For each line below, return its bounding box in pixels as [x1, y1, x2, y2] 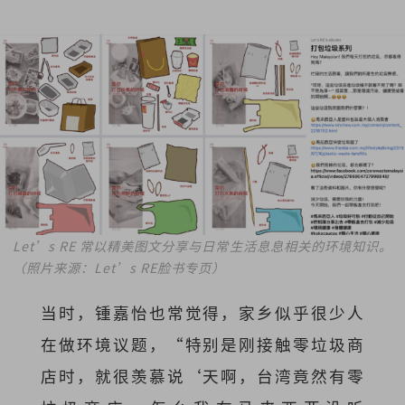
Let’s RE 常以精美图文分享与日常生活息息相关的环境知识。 [13, 235, 392, 255]
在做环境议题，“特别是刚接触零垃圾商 [40, 332, 365, 355]
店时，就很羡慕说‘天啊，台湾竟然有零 [40, 363, 365, 387]
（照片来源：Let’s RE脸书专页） [13, 257, 226, 277]
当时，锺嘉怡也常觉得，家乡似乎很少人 [40, 300, 365, 324]
